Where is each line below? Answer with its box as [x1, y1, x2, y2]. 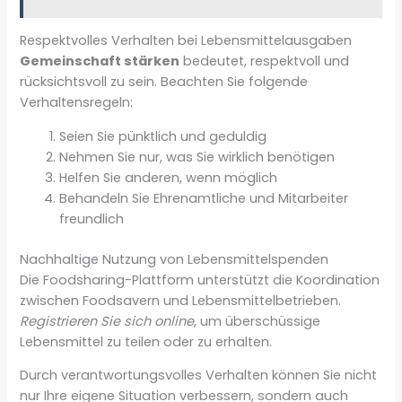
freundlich [59, 209, 125, 228]
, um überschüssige [194, 311, 321, 330]
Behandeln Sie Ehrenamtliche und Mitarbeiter [59, 188, 349, 207]
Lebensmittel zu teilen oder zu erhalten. [20, 332, 273, 351]
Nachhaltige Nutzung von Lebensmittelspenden [20, 249, 329, 268]
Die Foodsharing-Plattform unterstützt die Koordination [20, 270, 380, 289]
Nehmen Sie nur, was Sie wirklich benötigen [59, 147, 336, 166]
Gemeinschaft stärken [20, 52, 180, 71]
